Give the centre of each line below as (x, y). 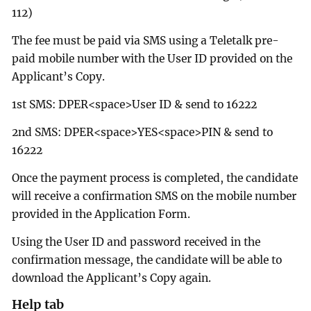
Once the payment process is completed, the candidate (155, 178)
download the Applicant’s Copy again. (112, 278)
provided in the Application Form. (101, 214)
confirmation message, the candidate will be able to (147, 260)
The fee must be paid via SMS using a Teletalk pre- (146, 41)
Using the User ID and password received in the (136, 242)
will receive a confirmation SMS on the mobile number (154, 196)
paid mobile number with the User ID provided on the (152, 59)
